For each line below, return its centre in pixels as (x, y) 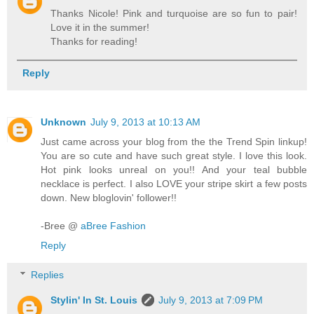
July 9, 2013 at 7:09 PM (211, 300)
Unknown (63, 122)
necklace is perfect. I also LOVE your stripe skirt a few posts (174, 184)
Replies (48, 274)
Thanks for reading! (94, 42)
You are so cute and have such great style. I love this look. (174, 156)
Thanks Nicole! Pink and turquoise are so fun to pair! (174, 14)
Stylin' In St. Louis (94, 300)
